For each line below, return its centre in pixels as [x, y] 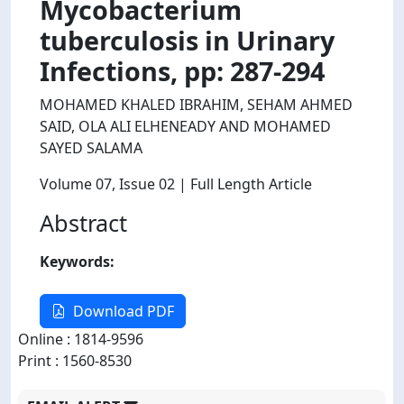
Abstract [83, 222]
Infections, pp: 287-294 [182, 70]
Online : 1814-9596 [81, 339]
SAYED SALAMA [91, 147]
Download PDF [124, 311]
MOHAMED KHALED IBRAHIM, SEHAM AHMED [196, 104]
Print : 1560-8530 [75, 360]
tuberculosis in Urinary [187, 40]
